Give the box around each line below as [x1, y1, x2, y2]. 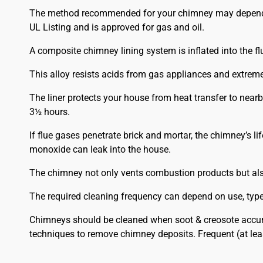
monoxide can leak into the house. [29, 144, 171, 156]
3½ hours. [29, 106, 70, 118]
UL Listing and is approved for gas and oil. [29, 22, 204, 33]
